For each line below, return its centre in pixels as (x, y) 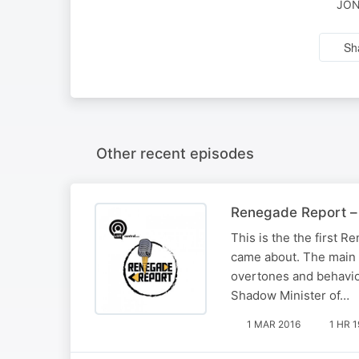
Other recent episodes (175, 153)
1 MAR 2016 (274, 324)
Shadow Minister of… (290, 295)
